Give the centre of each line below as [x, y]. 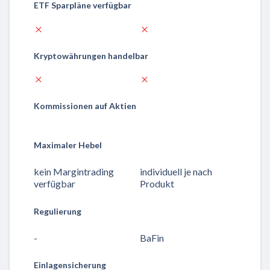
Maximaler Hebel [68, 145]
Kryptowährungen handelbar [91, 55]
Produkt [157, 184]
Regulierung [58, 211]
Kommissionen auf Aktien [85, 106]
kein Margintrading [74, 172]
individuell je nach [176, 172]
